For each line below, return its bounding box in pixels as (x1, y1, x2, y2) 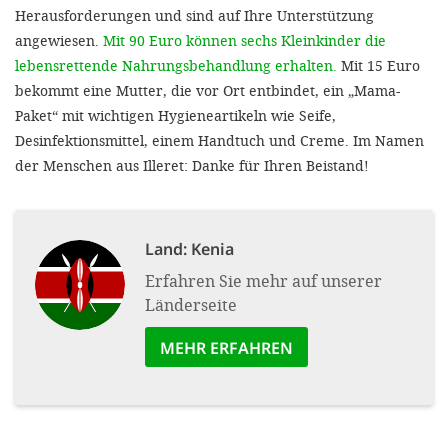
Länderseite (145, 293, 237, 315)
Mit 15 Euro (337, 55, 420, 75)
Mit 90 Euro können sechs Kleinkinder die (103, 30, 386, 50)
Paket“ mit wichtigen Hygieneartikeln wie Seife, (15, 105, 336, 125)
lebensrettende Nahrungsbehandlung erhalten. (15, 55, 337, 75)
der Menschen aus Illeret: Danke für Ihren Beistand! (15, 155, 369, 175)
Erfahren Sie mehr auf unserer (145, 269, 382, 291)
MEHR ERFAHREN (160, 336, 293, 359)
